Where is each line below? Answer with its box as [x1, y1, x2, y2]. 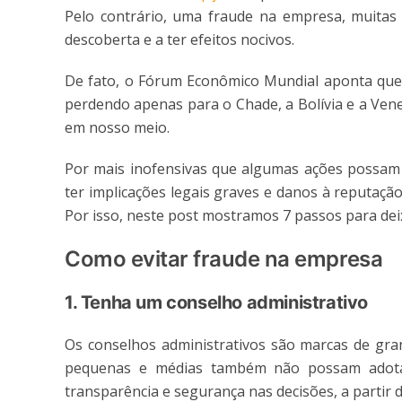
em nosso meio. [65, 118, 170, 138]
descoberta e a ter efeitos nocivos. [65, 30, 294, 50]
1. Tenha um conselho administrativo [65, 292, 368, 314]
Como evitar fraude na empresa [65, 246, 383, 273]
